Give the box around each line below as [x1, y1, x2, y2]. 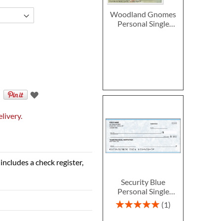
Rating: [115, 198, 137, 207]
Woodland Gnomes [110, 9, 177, 19]
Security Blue [121, 177, 166, 186]
